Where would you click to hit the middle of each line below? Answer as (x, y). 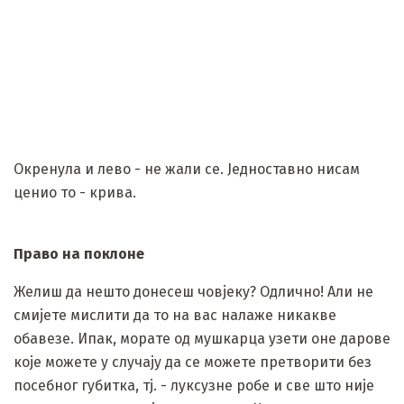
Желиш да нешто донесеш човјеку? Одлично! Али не (193, 291)
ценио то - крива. (75, 192)
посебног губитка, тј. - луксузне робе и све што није (194, 385)
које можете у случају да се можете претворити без (193, 362)
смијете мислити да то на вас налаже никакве (175, 315)
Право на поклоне (79, 253)
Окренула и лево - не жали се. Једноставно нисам (187, 169)
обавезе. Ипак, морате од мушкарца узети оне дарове (202, 338)
